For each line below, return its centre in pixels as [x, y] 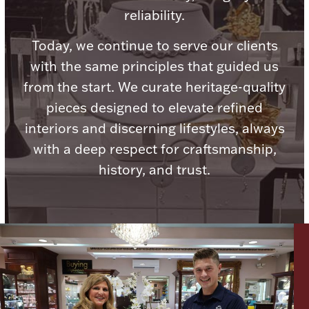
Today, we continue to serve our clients [154, 45]
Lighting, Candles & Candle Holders [154, 83]
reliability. [154, 16]
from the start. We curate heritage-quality [154, 87]
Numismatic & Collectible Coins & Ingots [154, 97]
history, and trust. [154, 169]
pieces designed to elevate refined [154, 107]
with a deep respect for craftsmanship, [154, 149]
